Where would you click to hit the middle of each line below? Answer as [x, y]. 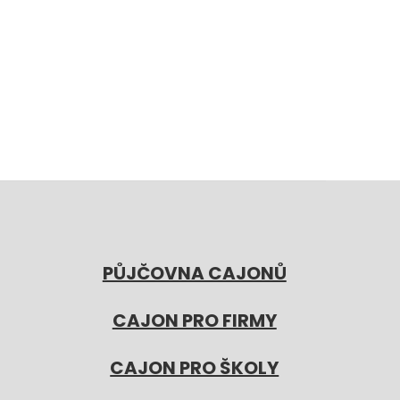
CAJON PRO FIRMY [194, 321]
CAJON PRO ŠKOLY [195, 368]
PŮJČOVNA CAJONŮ [194, 274]
